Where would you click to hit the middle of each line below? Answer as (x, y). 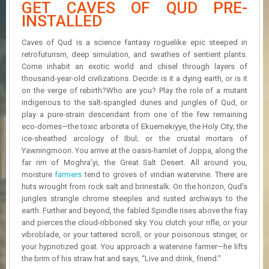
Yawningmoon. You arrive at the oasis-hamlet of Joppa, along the (134, 150)
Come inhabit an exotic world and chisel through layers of (134, 66)
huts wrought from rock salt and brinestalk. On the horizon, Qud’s (134, 186)
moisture (38, 174)
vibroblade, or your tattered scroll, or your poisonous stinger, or (134, 234)
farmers (68, 174)
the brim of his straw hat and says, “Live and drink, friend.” (121, 258)
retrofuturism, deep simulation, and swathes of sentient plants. (134, 54)
